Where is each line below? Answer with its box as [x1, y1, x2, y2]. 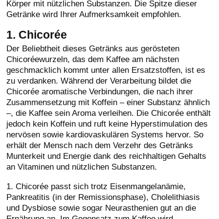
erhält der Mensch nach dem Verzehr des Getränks [6, 140, 194, 150]
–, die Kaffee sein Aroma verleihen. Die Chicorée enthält [6, 108, 211, 118]
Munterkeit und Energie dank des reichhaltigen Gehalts [6, 151, 207, 161]
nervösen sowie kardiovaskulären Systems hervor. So [6, 130, 204, 139]
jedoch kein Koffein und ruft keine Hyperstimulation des [6, 119, 208, 129]
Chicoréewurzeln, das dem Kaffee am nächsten [6, 54, 179, 64]
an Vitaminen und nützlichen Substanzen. [6, 162, 157, 172]
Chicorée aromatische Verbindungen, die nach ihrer [6, 87, 194, 96]
